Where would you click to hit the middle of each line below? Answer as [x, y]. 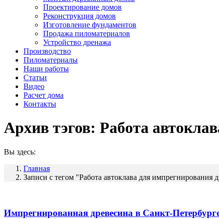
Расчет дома [44, 95]
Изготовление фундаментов [90, 25]
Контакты [40, 104]
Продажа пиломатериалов [87, 33]
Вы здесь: [20, 152]
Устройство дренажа [77, 42]
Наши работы [46, 69]
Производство [47, 51]
